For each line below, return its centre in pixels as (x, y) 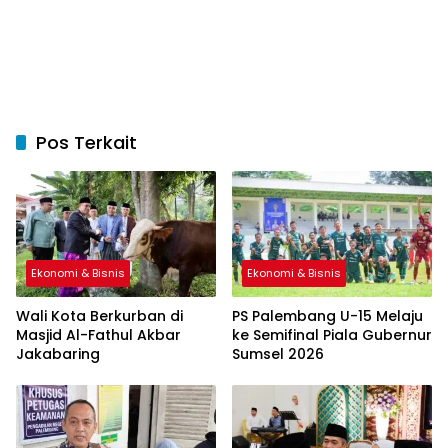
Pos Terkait (86, 142)
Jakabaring (58, 353)
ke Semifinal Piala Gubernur (332, 334)
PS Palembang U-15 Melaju (327, 315)
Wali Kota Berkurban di (99, 315)
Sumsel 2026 (278, 353)
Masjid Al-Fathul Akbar (98, 334)
